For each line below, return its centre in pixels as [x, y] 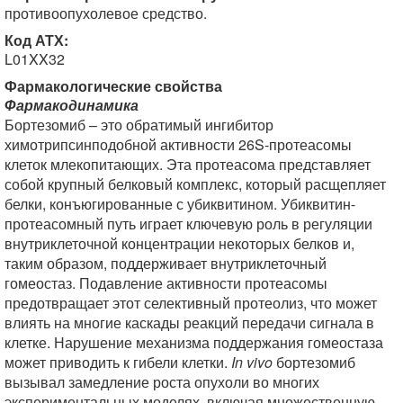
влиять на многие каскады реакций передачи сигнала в [189, 322]
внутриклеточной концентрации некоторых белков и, [179, 243]
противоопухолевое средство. [106, 13]
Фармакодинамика [72, 105]
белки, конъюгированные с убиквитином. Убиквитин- [180, 204]
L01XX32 [35, 59]
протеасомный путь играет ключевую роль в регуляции [188, 224]
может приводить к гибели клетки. [118, 362]
